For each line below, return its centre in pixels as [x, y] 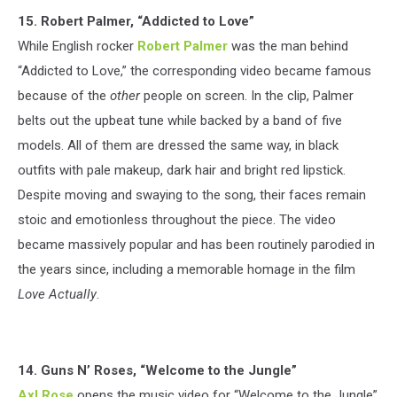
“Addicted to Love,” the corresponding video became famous [195, 70]
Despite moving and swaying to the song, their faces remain [192, 195]
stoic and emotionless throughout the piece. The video [177, 219]
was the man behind [288, 46]
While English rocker [78, 46]
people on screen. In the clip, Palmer [247, 95]
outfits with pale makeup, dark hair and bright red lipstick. [182, 170]
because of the [64, 95]
